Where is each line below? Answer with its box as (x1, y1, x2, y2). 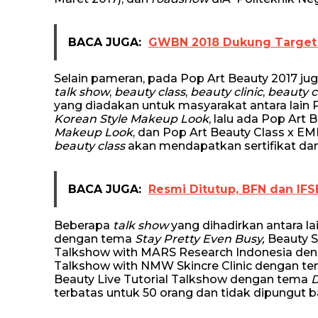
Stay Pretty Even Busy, (135, 231, 265, 246)
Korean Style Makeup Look (54, 111, 209, 126)
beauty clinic (190, 84, 263, 99)
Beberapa (54, 218, 113, 232)
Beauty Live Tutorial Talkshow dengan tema (54, 272, 311, 286)
